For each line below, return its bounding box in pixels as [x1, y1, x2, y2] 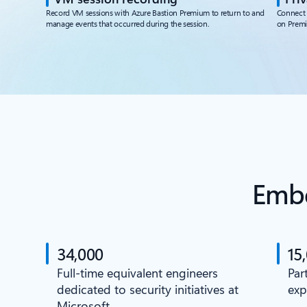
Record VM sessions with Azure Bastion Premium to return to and [46, 7, 265, 18]
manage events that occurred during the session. [46, 18, 210, 29]
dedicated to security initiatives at [57, 281, 239, 297]
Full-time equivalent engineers [57, 265, 219, 281]
